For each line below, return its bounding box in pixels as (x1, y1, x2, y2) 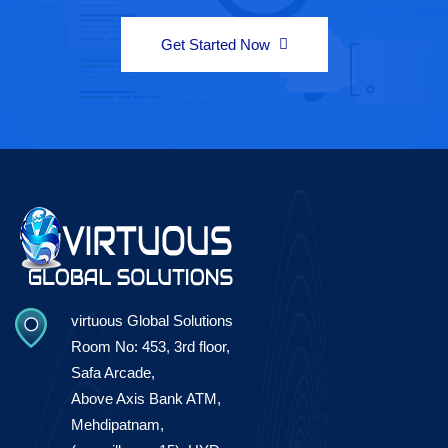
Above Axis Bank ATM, (71, 390, 221, 407)
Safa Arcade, (71, 364, 155, 381)
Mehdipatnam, (71, 416, 164, 433)
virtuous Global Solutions (71, 312, 233, 329)
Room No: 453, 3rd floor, (71, 338, 230, 355)
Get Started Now (160, 36, 270, 53)
